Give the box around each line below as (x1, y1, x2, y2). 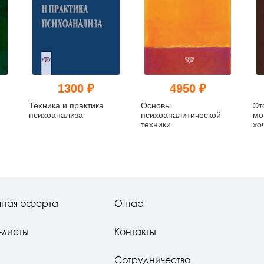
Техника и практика (29, 100, 104, 110)
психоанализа (29, 110, 84, 120)
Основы (140, 100, 171, 110)
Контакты (114, 226, 156, 237)
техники (140, 119, 171, 129)
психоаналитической (140, 110, 221, 120)
